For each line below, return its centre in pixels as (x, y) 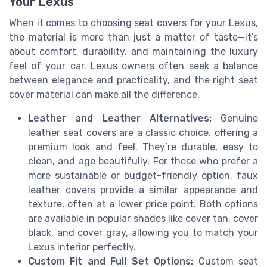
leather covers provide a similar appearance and (143, 190)
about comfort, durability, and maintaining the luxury (133, 52)
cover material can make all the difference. (104, 95)
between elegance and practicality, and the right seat (133, 80)
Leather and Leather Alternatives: (120, 119)
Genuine (235, 119)
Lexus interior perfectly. (82, 247)
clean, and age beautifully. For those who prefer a (143, 162)
